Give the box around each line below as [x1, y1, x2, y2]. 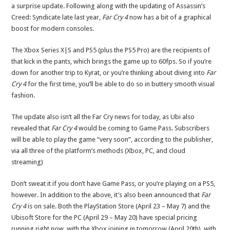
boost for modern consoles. [11, 24, 94, 32]
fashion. [11, 91, 35, 99]
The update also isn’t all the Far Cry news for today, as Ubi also [11, 112, 195, 121]
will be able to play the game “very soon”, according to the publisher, [11, 135, 214, 143]
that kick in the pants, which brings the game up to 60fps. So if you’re [11, 57, 212, 65]
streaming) [11, 158, 44, 166]
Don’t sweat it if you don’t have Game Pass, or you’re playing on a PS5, [11, 179, 216, 187]
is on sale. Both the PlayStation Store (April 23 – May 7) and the [26, 202, 210, 210]
